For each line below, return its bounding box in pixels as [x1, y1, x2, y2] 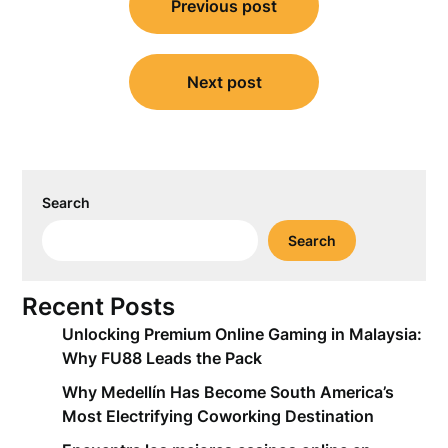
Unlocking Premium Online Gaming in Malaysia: [62, 324, 423, 344]
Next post [186, 72, 262, 92]
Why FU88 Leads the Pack [62, 348, 263, 368]
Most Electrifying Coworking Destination [62, 406, 375, 426]
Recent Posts [22, 292, 176, 321]
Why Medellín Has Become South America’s [62, 382, 395, 402]
